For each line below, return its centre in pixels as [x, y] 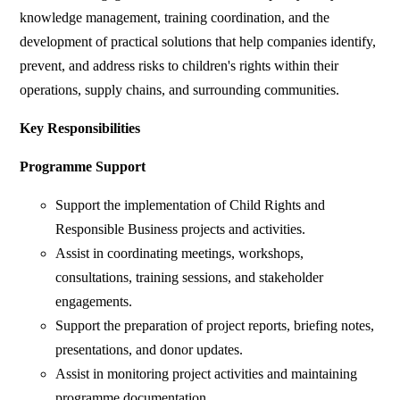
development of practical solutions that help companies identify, [198, 42]
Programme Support [83, 167]
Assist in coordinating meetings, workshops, [180, 254]
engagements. [94, 302]
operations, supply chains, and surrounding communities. [180, 90]
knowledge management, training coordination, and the [175, 18]
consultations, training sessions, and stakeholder [190, 278]
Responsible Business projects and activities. [181, 229]
